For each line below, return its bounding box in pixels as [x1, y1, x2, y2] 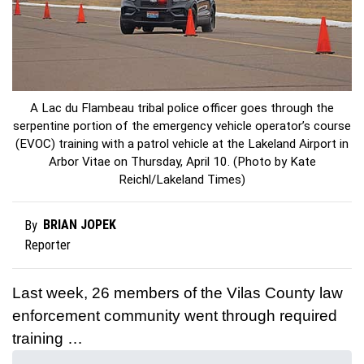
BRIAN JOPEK [43, 217, 117, 233]
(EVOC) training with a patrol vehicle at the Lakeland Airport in [15, 136, 349, 152]
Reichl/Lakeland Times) [119, 172, 245, 188]
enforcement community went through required [12, 307, 337, 325]
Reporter [24, 237, 71, 253]
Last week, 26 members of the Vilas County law [12, 284, 343, 302]
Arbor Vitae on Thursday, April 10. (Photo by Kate [48, 154, 316, 170]
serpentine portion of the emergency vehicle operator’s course [13, 119, 351, 134]
